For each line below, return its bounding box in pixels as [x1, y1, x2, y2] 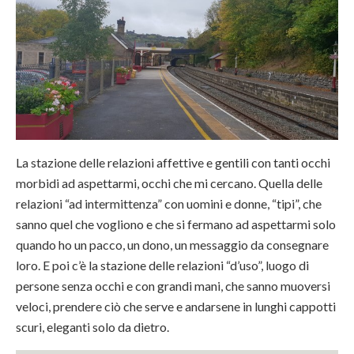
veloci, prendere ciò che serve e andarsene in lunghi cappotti [16, 299, 336, 314]
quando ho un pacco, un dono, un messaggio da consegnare [16, 237, 329, 253]
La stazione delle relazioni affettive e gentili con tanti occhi [16, 155, 330, 171]
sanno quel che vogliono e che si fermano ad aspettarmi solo [16, 217, 336, 232]
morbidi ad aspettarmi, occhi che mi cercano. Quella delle [16, 175, 322, 191]
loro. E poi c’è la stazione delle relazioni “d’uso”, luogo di [16, 258, 309, 273]
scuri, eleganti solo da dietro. [16, 319, 169, 335]
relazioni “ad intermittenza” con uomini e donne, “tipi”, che [16, 196, 322, 212]
